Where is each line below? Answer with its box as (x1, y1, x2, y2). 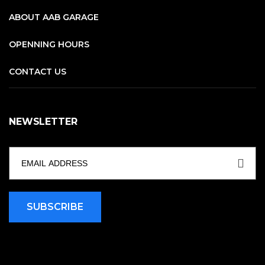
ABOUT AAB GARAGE (9, 12, 99, 23)
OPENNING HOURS (9, 39, 89, 50)
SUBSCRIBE (27, 201, 83, 213)
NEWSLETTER (9, 116, 77, 128)
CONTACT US (9, 66, 66, 77)
